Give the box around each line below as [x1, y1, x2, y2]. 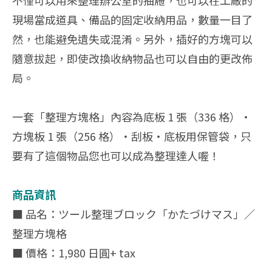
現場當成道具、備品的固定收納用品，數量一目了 [12, 12, 253, 28]
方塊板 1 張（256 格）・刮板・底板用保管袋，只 [12, 128, 251, 144]
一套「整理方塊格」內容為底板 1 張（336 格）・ [12, 109, 251, 125]
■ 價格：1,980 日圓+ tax [12, 245, 135, 261]
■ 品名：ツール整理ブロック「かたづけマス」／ [12, 206, 255, 222]
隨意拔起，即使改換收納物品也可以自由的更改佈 [12, 50, 253, 67]
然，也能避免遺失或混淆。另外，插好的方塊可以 [12, 31, 253, 47]
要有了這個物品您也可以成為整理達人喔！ [12, 148, 220, 164]
